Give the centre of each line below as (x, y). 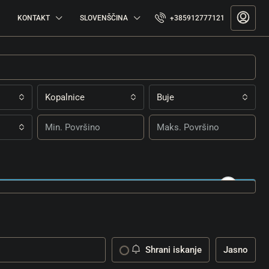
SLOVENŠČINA (104, 18)
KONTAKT (34, 18)
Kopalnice (65, 97)
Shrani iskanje (172, 250)
